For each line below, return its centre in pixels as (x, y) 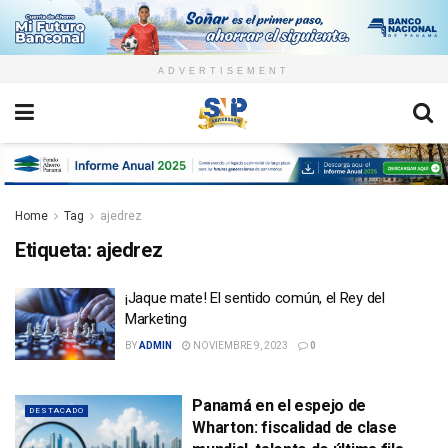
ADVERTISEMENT (224, 71)
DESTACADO (56, 410)
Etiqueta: (55, 250)
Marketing (157, 319)
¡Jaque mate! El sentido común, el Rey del (255, 298)
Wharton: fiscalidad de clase (294, 427)
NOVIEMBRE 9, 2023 (239, 346)
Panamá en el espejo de (279, 405)
